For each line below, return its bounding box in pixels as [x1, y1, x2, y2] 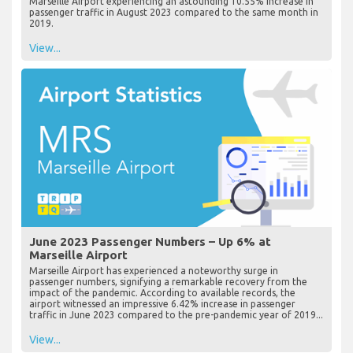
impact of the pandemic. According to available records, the [29, 287, 295, 298]
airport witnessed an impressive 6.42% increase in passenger [29, 298, 295, 309]
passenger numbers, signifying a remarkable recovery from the [29, 276, 307, 287]
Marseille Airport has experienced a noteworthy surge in [29, 265, 278, 276]
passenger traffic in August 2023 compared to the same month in [29, 6, 318, 17]
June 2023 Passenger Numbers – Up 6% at [29, 234, 271, 248]
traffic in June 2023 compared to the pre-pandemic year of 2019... [29, 309, 323, 320]
